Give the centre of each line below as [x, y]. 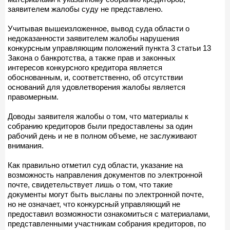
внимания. [26, 145]
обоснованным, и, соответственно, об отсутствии [95, 77]
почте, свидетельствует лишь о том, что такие [90, 184]
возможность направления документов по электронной [105, 175]
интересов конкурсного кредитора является [85, 67]
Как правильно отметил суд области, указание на [95, 165]
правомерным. [33, 97]
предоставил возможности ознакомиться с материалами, [109, 214]
